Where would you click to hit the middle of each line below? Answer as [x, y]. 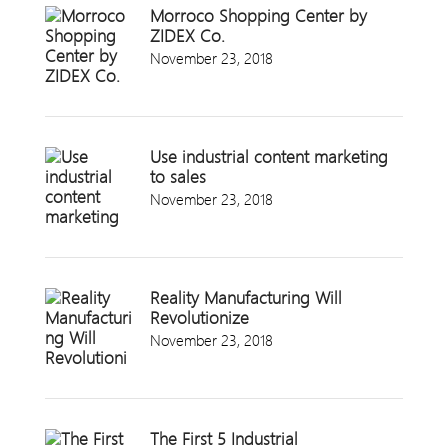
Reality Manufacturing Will [245, 298]
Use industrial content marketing [268, 157]
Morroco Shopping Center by [258, 16]
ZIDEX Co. [187, 36]
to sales [177, 177]
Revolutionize [199, 318]
